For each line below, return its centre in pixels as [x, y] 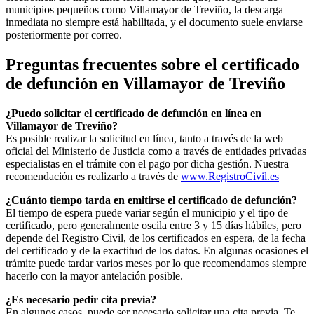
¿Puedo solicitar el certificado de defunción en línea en [134, 113]
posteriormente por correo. [64, 35]
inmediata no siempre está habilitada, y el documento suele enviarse [154, 22]
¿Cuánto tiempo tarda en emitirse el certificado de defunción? [151, 200]
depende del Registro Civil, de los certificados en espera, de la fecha [156, 238]
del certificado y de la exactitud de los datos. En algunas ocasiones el [157, 250]
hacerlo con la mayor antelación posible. [94, 275]
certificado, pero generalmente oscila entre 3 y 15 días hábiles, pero [153, 225]
